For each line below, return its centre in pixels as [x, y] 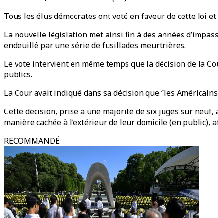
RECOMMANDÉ [32, 141]
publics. [18, 74]
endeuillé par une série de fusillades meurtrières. [95, 45]
